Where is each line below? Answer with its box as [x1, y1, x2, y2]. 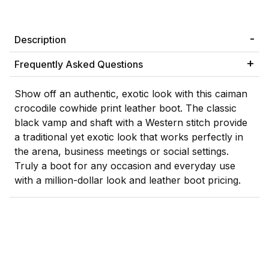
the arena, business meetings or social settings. [14, 145, 229, 158]
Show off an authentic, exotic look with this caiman [14, 88, 247, 100]
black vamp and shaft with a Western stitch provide [14, 116, 247, 129]
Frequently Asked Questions [14, 58, 143, 71]
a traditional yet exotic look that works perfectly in [14, 131, 243, 144]
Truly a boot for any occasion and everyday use [14, 160, 235, 172]
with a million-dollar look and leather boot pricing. [14, 174, 241, 187]
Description [14, 34, 66, 46]
